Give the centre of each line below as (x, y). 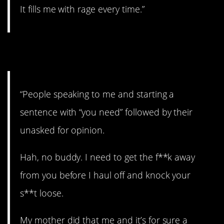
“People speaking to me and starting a (97, 94)
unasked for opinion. (62, 130)
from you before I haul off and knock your (105, 175)
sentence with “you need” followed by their (106, 112)
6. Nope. (42, 52)
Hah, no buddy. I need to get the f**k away (108, 157)
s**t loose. (42, 193)
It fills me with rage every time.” (82, 9)
